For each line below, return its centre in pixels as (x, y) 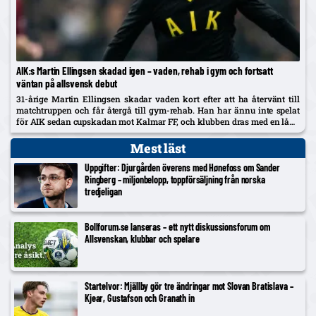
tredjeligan (103, 191)
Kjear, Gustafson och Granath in (140, 298)
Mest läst (158, 148)
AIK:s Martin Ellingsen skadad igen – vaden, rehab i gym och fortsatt (145, 70)
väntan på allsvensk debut (67, 83)
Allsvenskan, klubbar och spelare (142, 238)
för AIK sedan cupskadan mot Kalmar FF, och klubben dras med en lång (158, 121)
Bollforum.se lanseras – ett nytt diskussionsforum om (177, 226)
